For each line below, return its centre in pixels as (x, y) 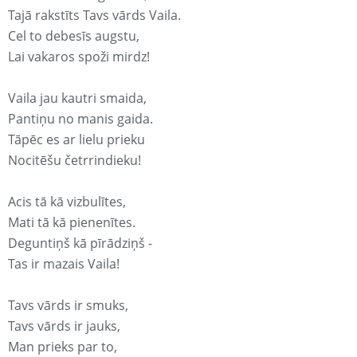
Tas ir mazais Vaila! (64, 264)
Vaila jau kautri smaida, (77, 98)
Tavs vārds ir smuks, (68, 306)
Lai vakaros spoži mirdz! (79, 57)
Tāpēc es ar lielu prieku (76, 140)
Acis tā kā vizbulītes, (67, 202)
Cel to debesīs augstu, (74, 36)
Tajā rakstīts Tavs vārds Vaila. (94, 16)
